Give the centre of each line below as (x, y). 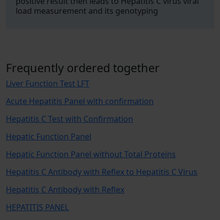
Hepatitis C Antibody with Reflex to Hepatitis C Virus (102, 172)
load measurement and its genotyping (87, 11)
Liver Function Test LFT (48, 83)
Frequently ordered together (83, 68)
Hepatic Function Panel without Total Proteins (91, 154)
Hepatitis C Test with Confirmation (69, 119)
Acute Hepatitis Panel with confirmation (80, 101)
